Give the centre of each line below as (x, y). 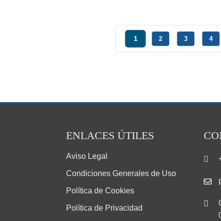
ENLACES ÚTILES (110, 136)
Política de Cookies (100, 191)
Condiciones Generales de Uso (121, 174)
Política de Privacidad (105, 208)
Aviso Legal (87, 156)
